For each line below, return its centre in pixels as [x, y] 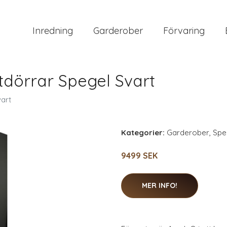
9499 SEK [139, 156]
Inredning [53, 30]
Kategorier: [143, 133]
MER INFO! [160, 185]
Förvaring [184, 30]
